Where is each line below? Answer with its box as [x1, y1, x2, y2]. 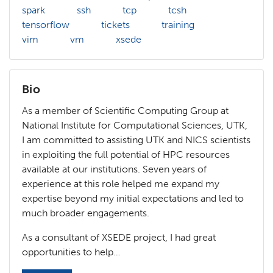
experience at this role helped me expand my [22, 177, 219, 190]
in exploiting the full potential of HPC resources [22, 148, 230, 160]
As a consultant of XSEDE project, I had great [22, 231, 216, 243]
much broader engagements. [22, 207, 149, 219]
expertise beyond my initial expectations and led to [22, 192, 244, 204]
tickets [101, 18, 130, 30]
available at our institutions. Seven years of [22, 163, 207, 175]
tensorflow [22, 18, 69, 30]
